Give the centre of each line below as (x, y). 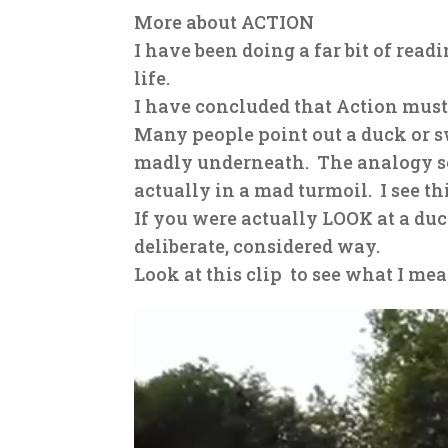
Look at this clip (212, 274)
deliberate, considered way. (257, 246)
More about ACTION (224, 22)
